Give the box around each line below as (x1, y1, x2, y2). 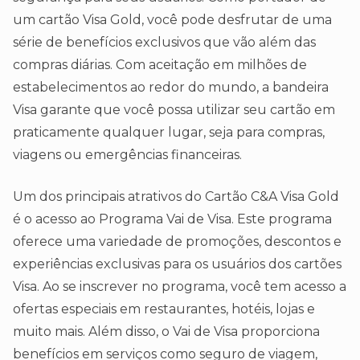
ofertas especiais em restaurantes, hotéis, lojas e (13, 301, 315, 317)
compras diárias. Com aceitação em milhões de (13, 57, 307, 73)
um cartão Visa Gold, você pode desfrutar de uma (13, 12, 332, 28)
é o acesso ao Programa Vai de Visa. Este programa (13, 211, 332, 227)
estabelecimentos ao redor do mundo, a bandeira (13, 80, 329, 96)
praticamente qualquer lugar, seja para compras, (13, 125, 325, 141)
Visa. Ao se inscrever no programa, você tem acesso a (13, 279, 346, 295)
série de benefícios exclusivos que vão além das (13, 35, 316, 51)
